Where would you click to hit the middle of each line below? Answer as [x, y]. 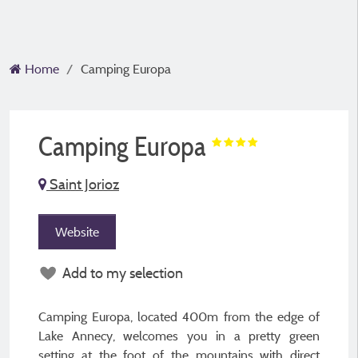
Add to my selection [123, 273]
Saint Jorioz [83, 184]
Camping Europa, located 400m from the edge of [179, 316]
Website [77, 232]
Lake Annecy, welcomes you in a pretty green [179, 336]
